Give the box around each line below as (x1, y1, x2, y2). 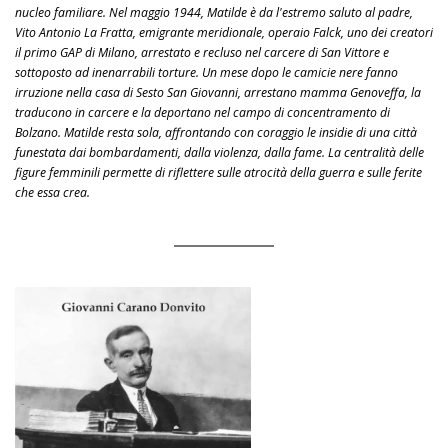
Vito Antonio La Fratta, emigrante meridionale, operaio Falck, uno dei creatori (15, 24, 433, 42)
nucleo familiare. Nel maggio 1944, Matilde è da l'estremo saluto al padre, (15, 4, 413, 22)
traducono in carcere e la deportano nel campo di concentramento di (15, 104, 390, 122)
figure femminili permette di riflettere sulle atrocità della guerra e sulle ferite (15, 164, 422, 182)
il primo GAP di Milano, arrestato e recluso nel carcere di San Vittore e (15, 44, 389, 62)
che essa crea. (15, 184, 90, 202)
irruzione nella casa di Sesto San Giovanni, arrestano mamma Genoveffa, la (15, 84, 421, 102)
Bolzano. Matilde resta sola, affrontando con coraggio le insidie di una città (15, 124, 417, 142)
